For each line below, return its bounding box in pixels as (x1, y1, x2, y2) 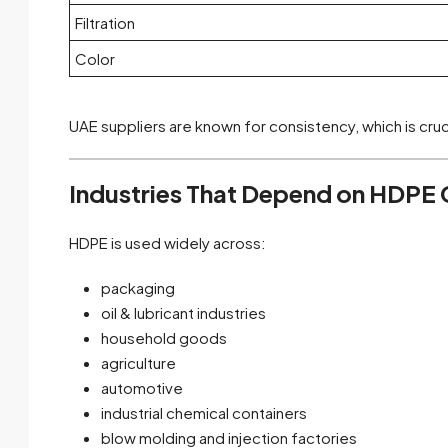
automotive (101, 378, 183, 398)
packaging (101, 278, 175, 298)
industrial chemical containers (101, 403, 307, 423)
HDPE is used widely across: (69, 233, 266, 253)
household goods (101, 328, 227, 348)
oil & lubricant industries (101, 303, 266, 323)
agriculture (101, 353, 176, 373)
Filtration (75, 13, 135, 33)
